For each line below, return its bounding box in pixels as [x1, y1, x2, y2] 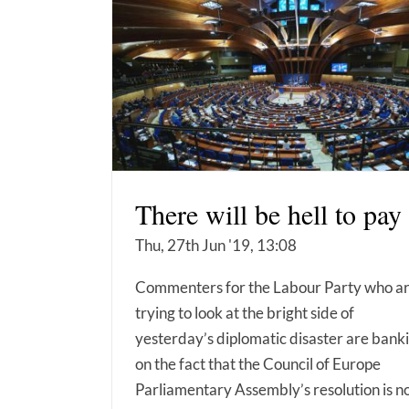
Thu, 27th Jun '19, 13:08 [135, 236, 297, 256]
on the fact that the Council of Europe [135, 354, 381, 374]
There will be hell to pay [135, 195, 402, 233]
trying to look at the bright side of [135, 303, 354, 323]
